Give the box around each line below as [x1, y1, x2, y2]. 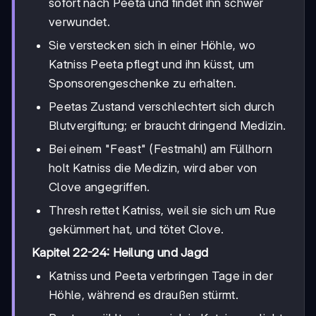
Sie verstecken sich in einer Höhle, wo [49, 37, 256, 52]
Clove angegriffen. [49, 179, 150, 194]
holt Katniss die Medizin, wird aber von [49, 160, 257, 175]
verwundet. [49, 14, 111, 29]
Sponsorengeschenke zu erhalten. [49, 75, 237, 90]
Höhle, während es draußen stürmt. [49, 287, 238, 302]
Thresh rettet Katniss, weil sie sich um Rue [49, 202, 276, 217]
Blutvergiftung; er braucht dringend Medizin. [49, 118, 286, 133]
